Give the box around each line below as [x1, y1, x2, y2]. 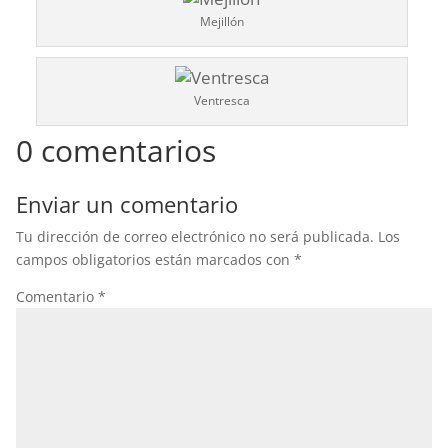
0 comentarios [15, 130, 216, 171]
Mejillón [199, 13, 244, 30]
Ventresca [193, 92, 250, 109]
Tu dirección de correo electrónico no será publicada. [15, 227, 374, 246]
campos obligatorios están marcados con [15, 250, 294, 269]
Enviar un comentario [15, 189, 238, 219]
